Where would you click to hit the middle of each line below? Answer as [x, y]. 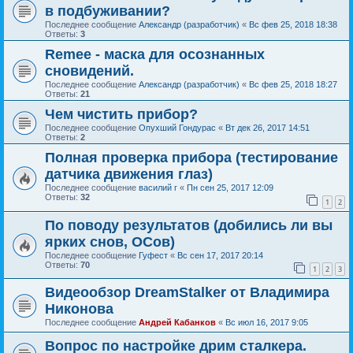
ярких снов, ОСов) [110, 242]
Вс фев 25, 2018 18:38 [293, 25]
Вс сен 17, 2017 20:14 [220, 255]
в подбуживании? [108, 11]
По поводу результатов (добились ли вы [189, 225]
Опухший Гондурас [177, 128]
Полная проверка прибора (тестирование [191, 158]
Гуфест [153, 255]
